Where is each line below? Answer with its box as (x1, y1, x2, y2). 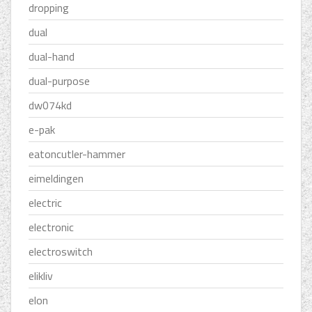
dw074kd (29, 97, 72, 114)
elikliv (29, 267, 53, 285)
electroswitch (29, 243, 93, 260)
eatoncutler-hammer (29, 146, 125, 163)
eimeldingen (29, 170, 84, 187)
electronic (29, 219, 74, 236)
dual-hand (29, 48, 75, 65)
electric (29, 194, 62, 212)
